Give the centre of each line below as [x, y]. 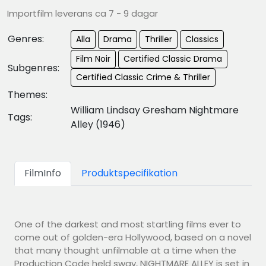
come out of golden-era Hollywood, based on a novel [133, 237]
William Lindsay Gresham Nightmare [155, 110]
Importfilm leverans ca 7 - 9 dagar [83, 13]
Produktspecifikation [129, 173]
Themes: [28, 94]
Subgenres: [34, 68]
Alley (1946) [98, 124]
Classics [202, 39]
